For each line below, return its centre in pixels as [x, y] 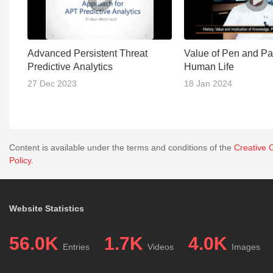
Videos [161, 247]
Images [246, 247]
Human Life [209, 67]
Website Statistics [47, 209]
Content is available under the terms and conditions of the [122, 148]
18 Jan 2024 [208, 84]
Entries [76, 247]
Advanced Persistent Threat [87, 54]
